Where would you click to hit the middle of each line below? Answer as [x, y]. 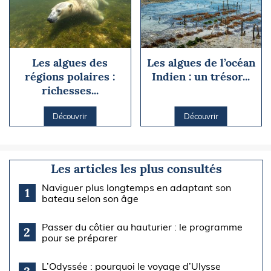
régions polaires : [70, 77]
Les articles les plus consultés [136, 169]
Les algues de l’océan [201, 63]
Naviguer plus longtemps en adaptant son [136, 188]
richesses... [70, 91]
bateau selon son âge [90, 199]
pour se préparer [79, 238]
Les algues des [70, 63]
